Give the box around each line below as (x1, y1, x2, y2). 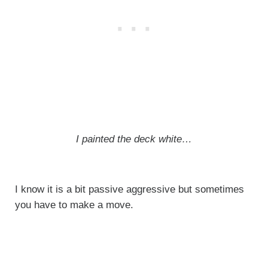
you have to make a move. (14, 199, 133, 211)
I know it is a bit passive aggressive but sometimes (14, 184, 244, 196)
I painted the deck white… (75, 133, 192, 145)
